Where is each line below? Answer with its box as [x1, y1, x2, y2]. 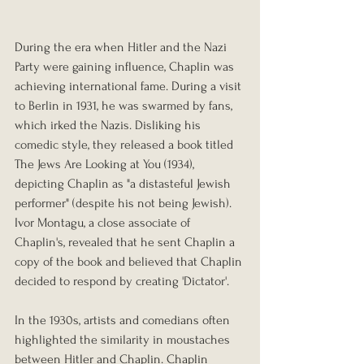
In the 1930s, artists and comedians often [15, 312, 233, 327]
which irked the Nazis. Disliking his [15, 117, 204, 132]
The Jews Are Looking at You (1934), [15, 156, 197, 171]
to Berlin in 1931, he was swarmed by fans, [15, 97, 236, 113]
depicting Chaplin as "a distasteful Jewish [15, 175, 234, 191]
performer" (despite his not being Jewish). [15, 195, 235, 210]
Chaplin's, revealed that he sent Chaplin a [15, 234, 238, 249]
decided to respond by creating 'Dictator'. [15, 273, 229, 288]
